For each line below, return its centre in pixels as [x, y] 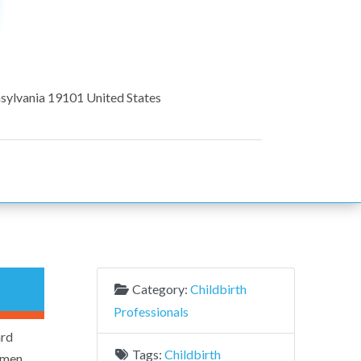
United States [123, 97]
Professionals [151, 312]
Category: [161, 289]
